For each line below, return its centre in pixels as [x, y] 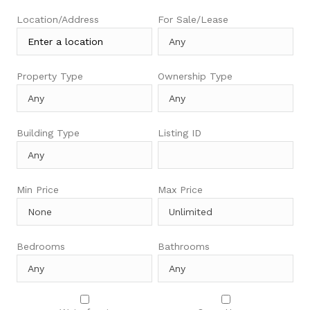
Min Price [38, 190]
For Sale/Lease [193, 20]
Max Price [180, 190]
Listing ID [180, 133]
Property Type [50, 76]
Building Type [48, 133]
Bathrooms [184, 247]
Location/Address [58, 20]
